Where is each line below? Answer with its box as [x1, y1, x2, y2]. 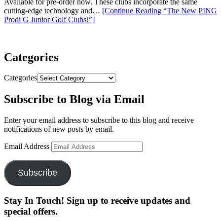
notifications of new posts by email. [4, 125, 114, 134]
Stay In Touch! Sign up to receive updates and [4, 195, 190, 206]
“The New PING [161, 6, 217, 15]
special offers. [4, 206, 58, 217]
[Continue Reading [102, 6, 161, 15]
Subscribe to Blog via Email [4, 93, 145, 106]
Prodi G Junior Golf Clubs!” [4, 15, 92, 24]
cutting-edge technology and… [4, 6, 102, 15]
